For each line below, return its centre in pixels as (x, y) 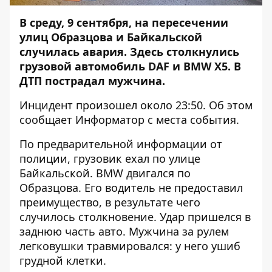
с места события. (192, 120)
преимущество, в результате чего (110, 202)
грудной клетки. (63, 260)
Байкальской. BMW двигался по (105, 173)
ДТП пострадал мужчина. (92, 81)
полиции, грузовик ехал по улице (110, 158)
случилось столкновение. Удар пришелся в (135, 217)
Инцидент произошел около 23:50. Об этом (136, 105)
